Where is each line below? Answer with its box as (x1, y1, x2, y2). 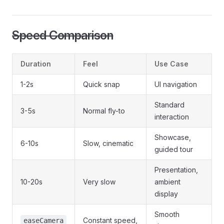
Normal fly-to (83, 106, 125, 115)
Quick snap (83, 80, 120, 88)
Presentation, (154, 165, 198, 174)
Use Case (154, 59, 188, 68)
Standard (154, 100, 184, 109)
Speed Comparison (12, 28, 113, 42)
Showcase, (154, 133, 191, 141)
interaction (154, 112, 189, 121)
